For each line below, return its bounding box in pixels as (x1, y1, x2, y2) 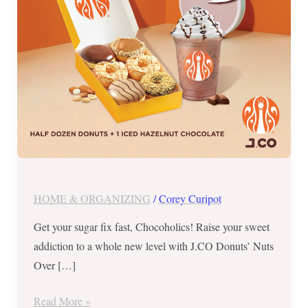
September (32, 5, 79, 19)
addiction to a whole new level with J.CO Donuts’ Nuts (33, 238, 274, 253)
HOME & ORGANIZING (33, 190, 151, 206)
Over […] (33, 257, 76, 272)
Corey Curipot (158, 190, 221, 206)
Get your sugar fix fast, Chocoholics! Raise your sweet (33, 219, 269, 234)
